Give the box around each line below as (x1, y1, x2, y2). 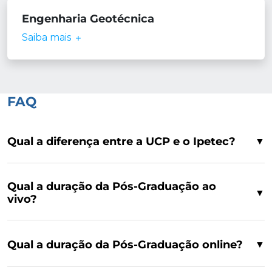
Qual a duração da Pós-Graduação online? (7, 237, 243, 251)
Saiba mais (22, 32, 73, 43)
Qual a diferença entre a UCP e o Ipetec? (7, 134, 236, 148)
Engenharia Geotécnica (22, 12, 154, 25)
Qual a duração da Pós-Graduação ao (7, 180, 216, 193)
